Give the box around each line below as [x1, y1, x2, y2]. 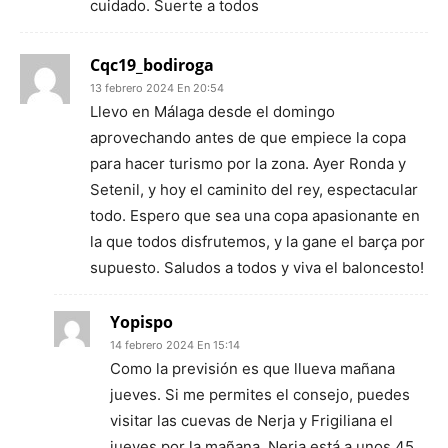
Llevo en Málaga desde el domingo [90, 101, 335, 121]
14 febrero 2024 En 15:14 [110, 337, 240, 352]
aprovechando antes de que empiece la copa [90, 127, 406, 147]
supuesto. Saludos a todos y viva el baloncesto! [90, 257, 424, 277]
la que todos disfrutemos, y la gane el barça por [90, 231, 425, 251]
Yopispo [110, 310, 173, 333]
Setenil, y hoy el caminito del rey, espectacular [90, 179, 418, 199]
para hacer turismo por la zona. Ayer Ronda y [90, 153, 406, 173]
